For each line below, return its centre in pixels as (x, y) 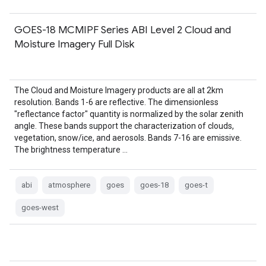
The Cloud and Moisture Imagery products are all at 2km (119, 90)
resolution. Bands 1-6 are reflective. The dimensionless (116, 102)
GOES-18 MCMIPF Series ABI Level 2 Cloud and (123, 30)
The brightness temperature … (71, 150)
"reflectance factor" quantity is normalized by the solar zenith (129, 114)
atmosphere (69, 185)
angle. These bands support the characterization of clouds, (124, 126)
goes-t (196, 185)
